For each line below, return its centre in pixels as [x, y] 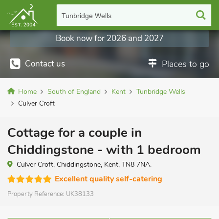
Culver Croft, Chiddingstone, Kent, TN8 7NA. [84, 164]
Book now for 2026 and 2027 [109, 38]
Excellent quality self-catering [109, 179]
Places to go [186, 64]
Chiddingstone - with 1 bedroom [104, 150]
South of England [74, 92]
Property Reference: [37, 194]
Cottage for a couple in [75, 133]
